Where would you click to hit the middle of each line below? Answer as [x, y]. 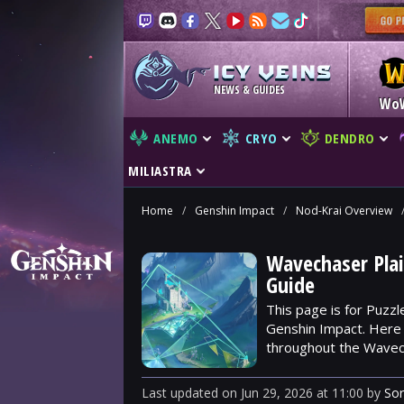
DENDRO [349, 138]
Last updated [182, 393]
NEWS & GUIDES [249, 90]
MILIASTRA [160, 170]
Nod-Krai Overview [344, 211]
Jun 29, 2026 [277, 393]
